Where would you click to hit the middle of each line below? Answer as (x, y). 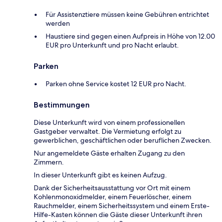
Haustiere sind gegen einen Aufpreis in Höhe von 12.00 (130, 36)
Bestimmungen (62, 105)
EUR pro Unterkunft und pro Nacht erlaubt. (112, 45)
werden (58, 24)
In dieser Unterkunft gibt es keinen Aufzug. (100, 175)
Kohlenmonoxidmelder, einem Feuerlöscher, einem (112, 197)
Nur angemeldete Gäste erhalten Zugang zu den (109, 153)
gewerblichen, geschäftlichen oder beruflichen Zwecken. (123, 140)
